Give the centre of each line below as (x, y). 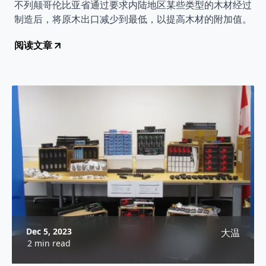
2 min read (49, 243)
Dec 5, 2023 (49, 231)
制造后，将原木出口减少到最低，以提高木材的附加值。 (133, 19)
